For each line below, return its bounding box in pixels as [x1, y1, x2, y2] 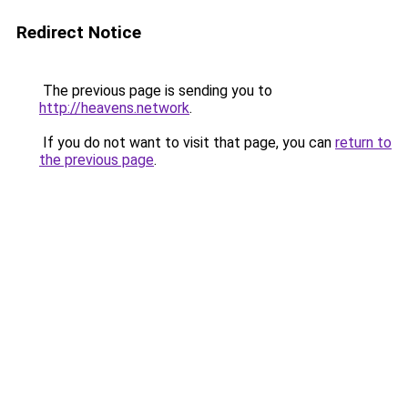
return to [335, 134, 392, 151]
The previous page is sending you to [39, 82, 272, 99]
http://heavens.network [39, 99, 189, 117]
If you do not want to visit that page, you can [39, 134, 335, 151]
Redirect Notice [16, 22, 141, 43]
